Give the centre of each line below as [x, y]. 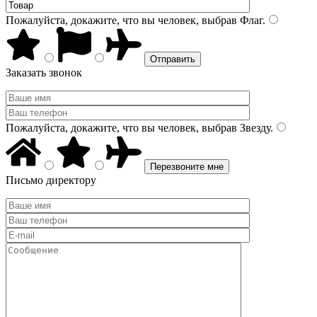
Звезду [254, 128]
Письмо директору [51, 180]
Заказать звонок [44, 73]
